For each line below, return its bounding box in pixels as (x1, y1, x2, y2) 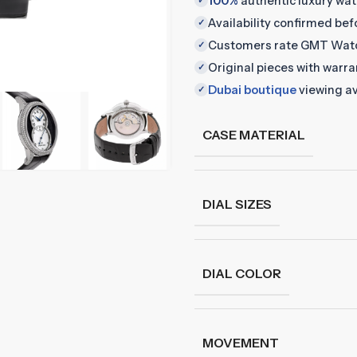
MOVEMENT (202, 335, 279, 351)
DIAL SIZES (202, 196, 272, 212)
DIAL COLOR (202, 265, 281, 281)
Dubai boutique (207, 83, 296, 97)
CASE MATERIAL (202, 127, 305, 143)
